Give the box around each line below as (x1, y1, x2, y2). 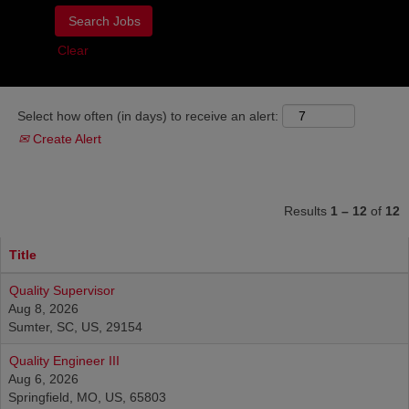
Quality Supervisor (9, 283, 115, 298)
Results (284, 204, 330, 218)
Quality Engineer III (9, 353, 120, 368)
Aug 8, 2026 (8, 301, 79, 316)
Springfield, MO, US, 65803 (8, 390, 166, 404)
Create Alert (29, 131, 101, 146)
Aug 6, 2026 (8, 372, 79, 386)
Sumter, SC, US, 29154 (8, 320, 142, 334)
